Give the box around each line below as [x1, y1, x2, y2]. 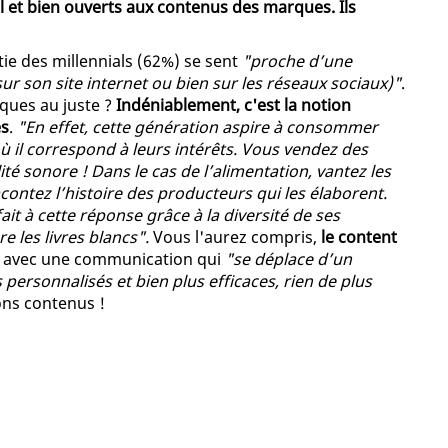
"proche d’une [242, 49, 352, 72]
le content [321, 225, 397, 248]
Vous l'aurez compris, [149, 225, 321, 248]
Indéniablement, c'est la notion [116, 93, 351, 116]
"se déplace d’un [225, 247, 352, 270]
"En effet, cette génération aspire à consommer [17, 115, 378, 138]
